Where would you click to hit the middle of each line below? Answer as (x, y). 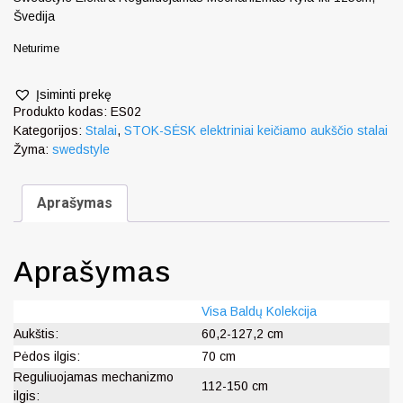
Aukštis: (36, 333)
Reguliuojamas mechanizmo (94, 376)
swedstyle (81, 150)
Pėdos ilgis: (47, 356)
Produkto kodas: (62, 112)
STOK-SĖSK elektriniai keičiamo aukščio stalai (256, 131)
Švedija (34, 16)
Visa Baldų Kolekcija (259, 311)
